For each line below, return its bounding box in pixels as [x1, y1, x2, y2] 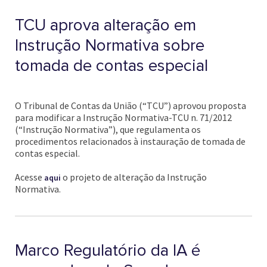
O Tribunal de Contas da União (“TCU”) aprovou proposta [15, 100, 246, 111]
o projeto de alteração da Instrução [61, 171, 207, 183]
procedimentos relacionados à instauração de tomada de [15, 135, 246, 147]
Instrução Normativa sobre [15, 35, 204, 55]
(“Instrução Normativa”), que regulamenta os [15, 123, 201, 135]
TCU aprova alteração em [15, 15, 196, 35]
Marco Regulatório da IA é [15, 240, 200, 260]
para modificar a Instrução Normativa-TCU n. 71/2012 [15, 111, 232, 123]
